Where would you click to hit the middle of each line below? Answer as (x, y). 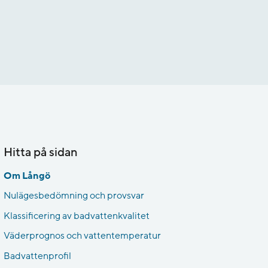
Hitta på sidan (41, 152)
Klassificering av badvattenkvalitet (77, 216)
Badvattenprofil (37, 256)
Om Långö (27, 176)
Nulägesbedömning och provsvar (74, 196)
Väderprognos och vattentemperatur (82, 236)
